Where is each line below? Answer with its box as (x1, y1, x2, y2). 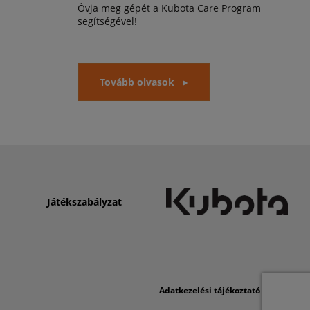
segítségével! (77, 15, 137, 28)
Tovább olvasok (100, 75, 174, 89)
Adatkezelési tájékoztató (159, 284, 260, 296)
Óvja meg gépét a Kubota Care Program (77, 1, 261, 15)
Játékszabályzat (47, 194, 122, 208)
